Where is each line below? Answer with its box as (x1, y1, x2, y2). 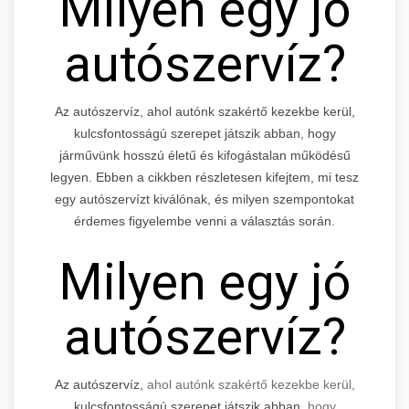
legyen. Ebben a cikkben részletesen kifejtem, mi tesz (50, 169, 359, 184)
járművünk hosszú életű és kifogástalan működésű (58, 147, 351, 163)
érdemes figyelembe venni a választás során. (74, 213, 335, 228)
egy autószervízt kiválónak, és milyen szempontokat (55, 191, 354, 206)
